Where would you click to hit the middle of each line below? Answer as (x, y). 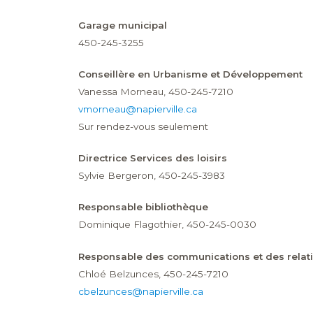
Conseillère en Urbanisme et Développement (190, 74)
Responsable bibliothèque (143, 207)
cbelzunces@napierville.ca (140, 291)
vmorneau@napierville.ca (137, 109)
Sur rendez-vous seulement (143, 127)
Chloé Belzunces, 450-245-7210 (154, 274)
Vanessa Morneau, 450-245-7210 (155, 92)
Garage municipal (122, 26)
